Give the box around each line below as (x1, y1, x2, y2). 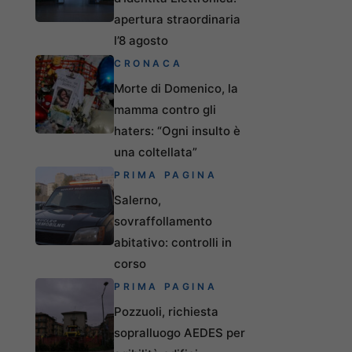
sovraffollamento (114, 213, 212, 229)
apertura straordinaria (114, 11, 240, 27)
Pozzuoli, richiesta (114, 303, 218, 319)
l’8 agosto (114, 32, 168, 48)
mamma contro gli (114, 101, 216, 117)
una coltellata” (114, 144, 197, 159)
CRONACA (114, 57, 183, 69)
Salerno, (114, 192, 161, 207)
